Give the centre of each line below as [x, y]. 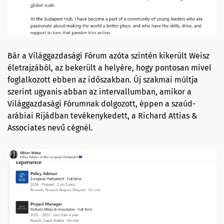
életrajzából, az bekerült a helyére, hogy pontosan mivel [109, 68]
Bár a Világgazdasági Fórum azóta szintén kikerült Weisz [108, 56]
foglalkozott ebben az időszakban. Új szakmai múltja [103, 80]
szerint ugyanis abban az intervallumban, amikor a [99, 92]
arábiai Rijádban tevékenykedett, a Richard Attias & [102, 116]
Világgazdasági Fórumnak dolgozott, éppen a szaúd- [101, 104]
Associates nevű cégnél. [50, 128]
